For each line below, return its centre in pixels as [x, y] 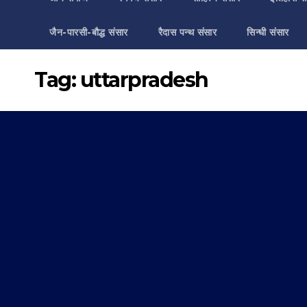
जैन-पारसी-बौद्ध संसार [89, 32]
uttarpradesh [144, 80]
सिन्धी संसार [268, 32]
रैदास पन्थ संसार [187, 32]
